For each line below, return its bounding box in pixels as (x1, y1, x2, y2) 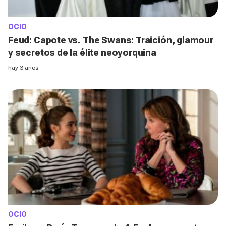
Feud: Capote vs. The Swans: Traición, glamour (8, 34, 213, 45)
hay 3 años (8, 64, 38, 71)
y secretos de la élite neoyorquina (8, 47, 156, 58)
